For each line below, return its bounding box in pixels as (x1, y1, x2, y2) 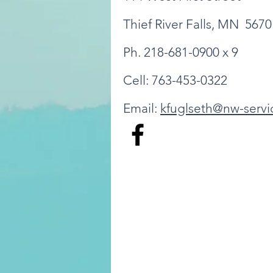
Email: (123, 101, 160, 116)
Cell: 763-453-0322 (123, 73, 227, 88)
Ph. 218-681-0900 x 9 (123, 44, 238, 60)
